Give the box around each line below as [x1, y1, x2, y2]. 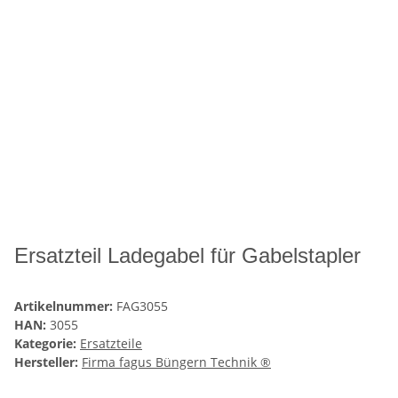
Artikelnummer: [14, 298, 116, 315]
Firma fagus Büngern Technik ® [82, 354, 271, 371]
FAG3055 [116, 298, 168, 315]
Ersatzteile [80, 335, 142, 353]
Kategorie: [14, 335, 80, 353]
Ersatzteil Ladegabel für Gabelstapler [14, 243, 361, 268]
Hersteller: [14, 354, 78, 371]
